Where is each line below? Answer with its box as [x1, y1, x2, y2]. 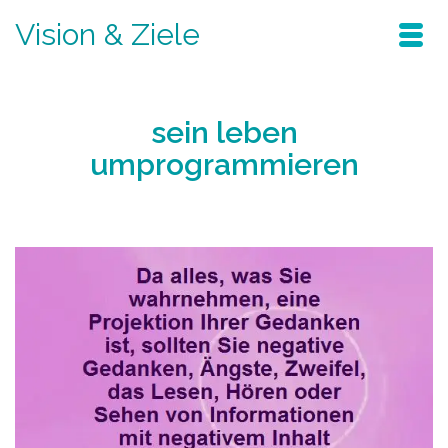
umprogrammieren [89, 147, 359, 182]
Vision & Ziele [15, 17, 200, 52]
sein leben [150, 115, 298, 150]
